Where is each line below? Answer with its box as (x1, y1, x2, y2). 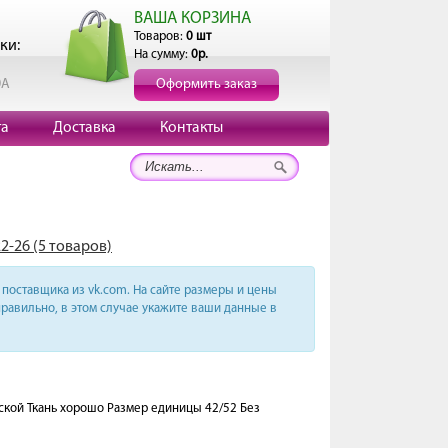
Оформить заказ (156, 77, 257, 92)
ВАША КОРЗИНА (134, 10, 251, 27)
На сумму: (134, 48, 191, 61)
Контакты (160, 120, 223, 136)
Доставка (53, 120, 116, 136)
